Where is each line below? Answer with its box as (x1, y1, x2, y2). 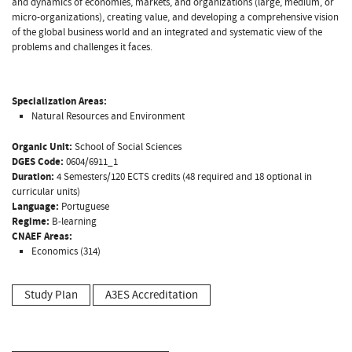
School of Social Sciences (72, 139, 181, 154)
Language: (12, 199, 59, 214)
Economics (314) (31, 244, 101, 258)
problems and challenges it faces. (12, 39, 152, 54)
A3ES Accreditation (105, 287, 198, 302)
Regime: (12, 214, 49, 229)
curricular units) (12, 184, 80, 199)
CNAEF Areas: (12, 229, 72, 244)
